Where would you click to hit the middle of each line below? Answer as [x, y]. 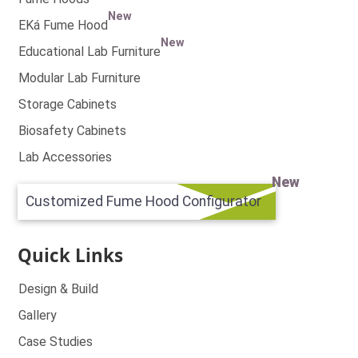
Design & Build [59, 289]
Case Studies [56, 342]
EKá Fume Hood [64, 25]
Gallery [38, 316]
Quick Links [71, 256]
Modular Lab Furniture [80, 78]
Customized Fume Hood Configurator [144, 202]
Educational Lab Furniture [90, 51]
